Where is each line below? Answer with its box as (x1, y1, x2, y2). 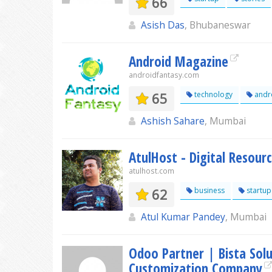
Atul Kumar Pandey (141, 210, 225, 223)
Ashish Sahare (141, 114, 205, 127)
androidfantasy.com (129, 70, 199, 80)
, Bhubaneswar (185, 18, 251, 32)
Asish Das (141, 18, 185, 32)
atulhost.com (129, 166, 174, 176)
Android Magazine (129, 52, 228, 71)
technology (192, 89, 233, 100)
